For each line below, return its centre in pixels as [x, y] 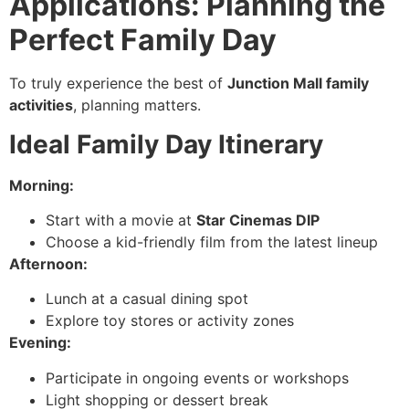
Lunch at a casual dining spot [147, 299]
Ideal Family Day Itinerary [166, 144]
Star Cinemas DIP [258, 220]
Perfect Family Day [143, 40]
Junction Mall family [298, 84]
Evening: [40, 343]
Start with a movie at [121, 220]
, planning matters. [137, 105]
